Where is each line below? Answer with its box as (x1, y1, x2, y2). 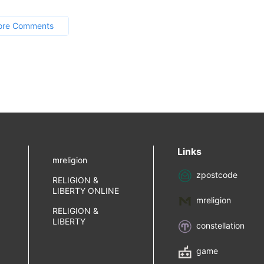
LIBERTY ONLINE (52, 186, 119, 196)
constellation (196, 220, 245, 231)
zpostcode (196, 170, 238, 180)
